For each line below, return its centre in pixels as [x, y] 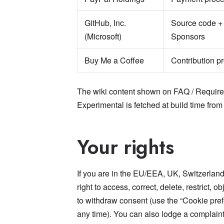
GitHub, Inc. [105, 23]
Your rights [125, 147]
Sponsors [188, 36]
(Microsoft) [103, 36]
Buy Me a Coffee [114, 60]
